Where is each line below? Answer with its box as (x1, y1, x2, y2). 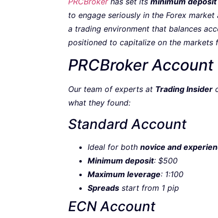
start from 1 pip (119, 183, 179, 193)
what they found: (68, 97, 130, 108)
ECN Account (68, 198, 155, 215)
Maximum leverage (88, 169, 161, 180)
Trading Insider (155, 84, 213, 94)
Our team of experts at (68, 84, 155, 94)
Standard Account (68, 116, 186, 133)
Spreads (88, 183, 119, 193)
